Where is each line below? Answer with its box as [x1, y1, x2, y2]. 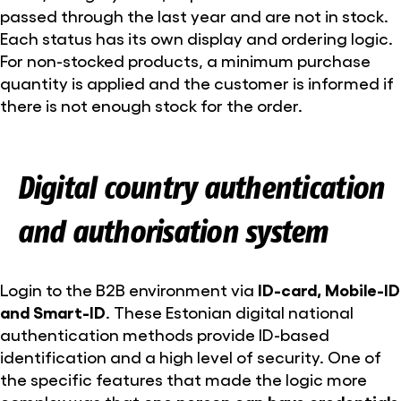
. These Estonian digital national [106, 302, 354, 322]
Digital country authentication [16, 169, 384, 207]
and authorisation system [16, 213, 328, 251]
